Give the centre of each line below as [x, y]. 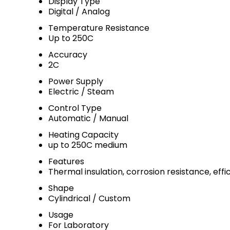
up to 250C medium [88, 145]
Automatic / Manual [88, 118]
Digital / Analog [79, 12]
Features [66, 161]
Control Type [75, 108]
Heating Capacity [83, 135]
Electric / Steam [81, 92]
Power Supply [76, 81]
